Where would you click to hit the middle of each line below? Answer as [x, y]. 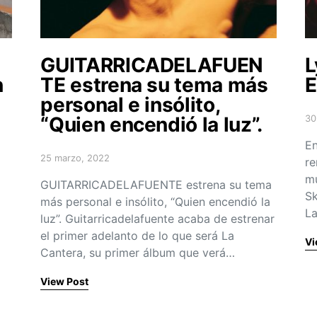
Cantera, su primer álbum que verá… [138, 252]
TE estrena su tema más [154, 85]
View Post [65, 281]
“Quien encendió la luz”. [151, 124]
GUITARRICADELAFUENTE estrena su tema [156, 184]
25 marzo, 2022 [75, 157]
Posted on [63, 163]
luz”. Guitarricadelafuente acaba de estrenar [158, 218]
